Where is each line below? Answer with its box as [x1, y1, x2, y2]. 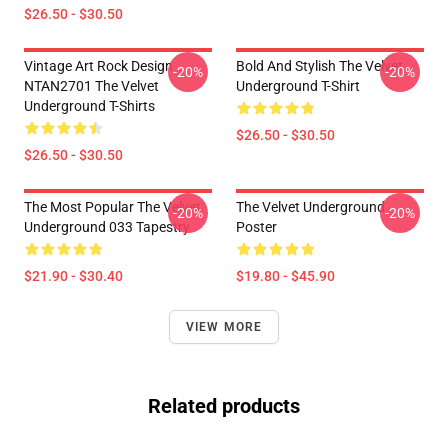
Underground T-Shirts [24, 98, 155, 114]
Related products [148, 394, 300, 418]
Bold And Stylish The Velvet [236, 58, 403, 74]
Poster [236, 219, 277, 235]
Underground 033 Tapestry [24, 219, 190, 235]
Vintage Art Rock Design [24, 58, 173, 74]
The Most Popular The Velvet [24, 199, 201, 215]
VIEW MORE [185, 320, 263, 334]
